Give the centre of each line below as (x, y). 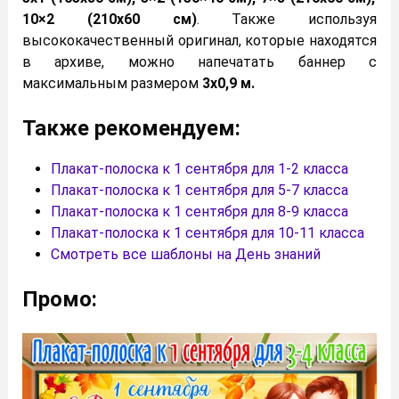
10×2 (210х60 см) (110, 20)
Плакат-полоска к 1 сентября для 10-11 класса (208, 233)
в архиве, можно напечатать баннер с (199, 62)
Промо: (60, 299)
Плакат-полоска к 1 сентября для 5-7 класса (199, 191)
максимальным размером (112, 84)
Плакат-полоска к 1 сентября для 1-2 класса (199, 169)
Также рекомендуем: (131, 129)
